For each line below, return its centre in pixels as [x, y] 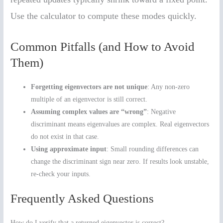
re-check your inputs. [61, 174]
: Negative [162, 112]
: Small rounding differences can [153, 149]
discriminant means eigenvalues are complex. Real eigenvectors [120, 124]
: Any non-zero [169, 87]
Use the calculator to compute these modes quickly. [104, 16]
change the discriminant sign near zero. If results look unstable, [120, 162]
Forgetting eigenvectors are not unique [89, 87]
